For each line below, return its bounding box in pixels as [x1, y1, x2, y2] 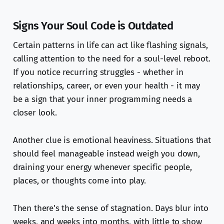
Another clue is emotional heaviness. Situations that [12, 135, 211, 146]
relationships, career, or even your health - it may [12, 80, 200, 91]
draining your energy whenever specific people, [12, 162, 192, 173]
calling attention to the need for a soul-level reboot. [12, 53, 210, 64]
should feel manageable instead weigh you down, [12, 148, 200, 159]
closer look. [12, 107, 57, 118]
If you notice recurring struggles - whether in [12, 67, 183, 78]
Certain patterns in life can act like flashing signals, [12, 40, 208, 51]
